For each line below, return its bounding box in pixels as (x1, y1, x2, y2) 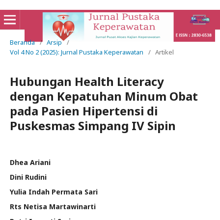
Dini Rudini (10, 172, 47, 182)
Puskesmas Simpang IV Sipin (10, 117, 176, 134)
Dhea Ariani (10, 158, 51, 167)
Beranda (10, 38, 35, 47)
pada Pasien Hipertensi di (10, 103, 158, 119)
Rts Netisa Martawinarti (10, 202, 96, 211)
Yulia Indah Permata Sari (10, 187, 98, 196)
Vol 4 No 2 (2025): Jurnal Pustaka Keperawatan (10, 48, 143, 56)
